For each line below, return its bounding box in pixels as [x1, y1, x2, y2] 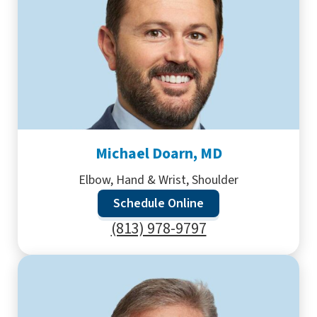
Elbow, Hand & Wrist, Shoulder [79, 171, 238, 189]
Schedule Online [113, 195, 204, 212]
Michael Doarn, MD [95, 142, 222, 165]
